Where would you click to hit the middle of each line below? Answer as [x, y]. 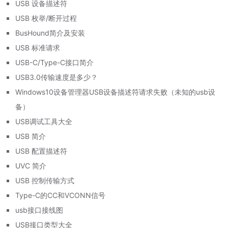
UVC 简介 [31, 165]
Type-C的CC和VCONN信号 [60, 195]
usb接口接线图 [39, 210]
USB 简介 [31, 136]
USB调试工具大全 [44, 121]
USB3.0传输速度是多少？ [56, 77]
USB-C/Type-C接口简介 [54, 62]
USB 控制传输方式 [45, 180]
